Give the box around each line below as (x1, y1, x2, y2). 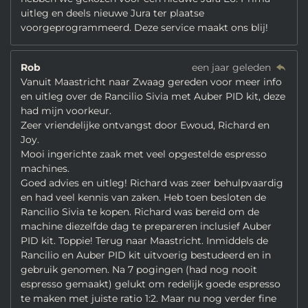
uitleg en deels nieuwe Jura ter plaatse (21, 7, 204, 20)
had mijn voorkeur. (21, 104, 111, 118)
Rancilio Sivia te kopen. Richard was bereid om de (21, 206, 259, 219)
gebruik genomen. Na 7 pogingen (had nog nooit (21, 263, 257, 276)
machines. (21, 162, 69, 175)
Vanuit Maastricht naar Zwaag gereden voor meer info (21, 76, 282, 89)
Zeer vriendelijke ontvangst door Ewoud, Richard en (21, 119, 269, 132)
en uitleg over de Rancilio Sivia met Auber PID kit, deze (21, 90, 285, 103)
